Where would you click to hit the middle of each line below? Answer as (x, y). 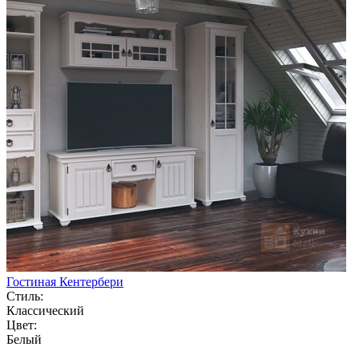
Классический (45, 310)
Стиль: (25, 296)
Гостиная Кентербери (65, 281)
